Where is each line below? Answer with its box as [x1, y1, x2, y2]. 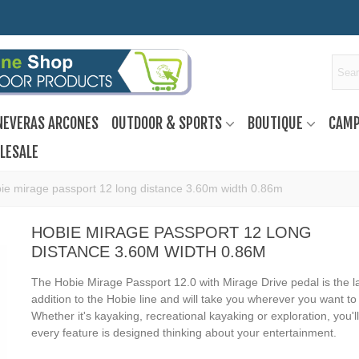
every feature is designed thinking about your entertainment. [30, 326, 337, 339]
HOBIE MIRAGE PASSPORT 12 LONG [30, 224, 312, 241]
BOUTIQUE [247, 114, 303, 133]
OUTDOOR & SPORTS [111, 114, 222, 133]
